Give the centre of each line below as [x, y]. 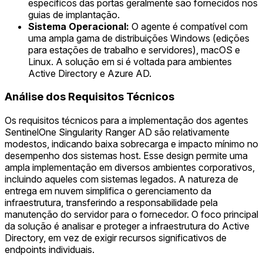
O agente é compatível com [188, 26]
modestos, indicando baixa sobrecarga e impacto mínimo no [131, 144]
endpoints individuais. [50, 250]
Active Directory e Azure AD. [90, 73]
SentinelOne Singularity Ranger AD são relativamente [117, 132]
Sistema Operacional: [79, 26]
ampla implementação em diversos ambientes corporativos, [130, 168]
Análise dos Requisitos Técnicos [90, 97]
